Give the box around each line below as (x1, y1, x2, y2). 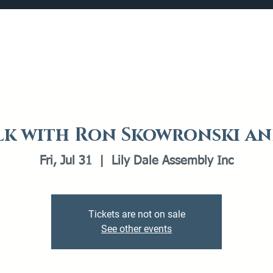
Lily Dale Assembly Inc (112, 155, 233, 167)
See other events (101, 223, 172, 235)
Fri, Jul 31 (40, 155, 92, 167)
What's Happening (76, 46, 154, 58)
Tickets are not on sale (88, 208, 185, 220)
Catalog (9, 46, 42, 58)
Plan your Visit (188, 46, 250, 58)
